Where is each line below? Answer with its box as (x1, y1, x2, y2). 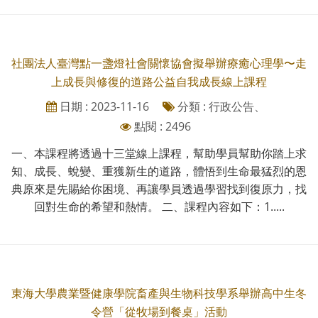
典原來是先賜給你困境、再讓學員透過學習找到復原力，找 (11, 180, 307, 197)
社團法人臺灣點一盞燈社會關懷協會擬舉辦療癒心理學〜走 (11, 55, 307, 71)
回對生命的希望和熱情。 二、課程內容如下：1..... (33, 198, 285, 214)
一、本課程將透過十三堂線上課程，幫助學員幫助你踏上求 (11, 145, 307, 161)
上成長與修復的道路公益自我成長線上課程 (51, 73, 267, 89)
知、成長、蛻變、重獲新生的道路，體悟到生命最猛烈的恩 (11, 163, 307, 179)
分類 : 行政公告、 (174, 98, 265, 114)
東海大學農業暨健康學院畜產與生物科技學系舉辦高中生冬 (11, 285, 307, 301)
